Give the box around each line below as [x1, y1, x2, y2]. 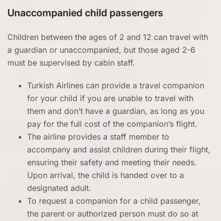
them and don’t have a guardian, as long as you [27, 106, 204, 116]
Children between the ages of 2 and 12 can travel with [7, 32, 208, 42]
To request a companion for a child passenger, [27, 196, 201, 206]
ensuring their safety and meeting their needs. [27, 157, 197, 168]
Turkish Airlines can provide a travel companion [27, 80, 204, 91]
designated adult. [27, 183, 91, 193]
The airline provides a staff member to [27, 132, 169, 142]
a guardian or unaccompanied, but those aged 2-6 [7, 45, 195, 55]
